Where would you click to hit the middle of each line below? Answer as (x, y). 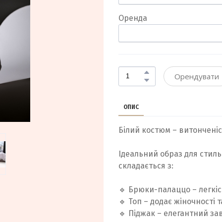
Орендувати (197, 76)
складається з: (146, 166)
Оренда (133, 18)
